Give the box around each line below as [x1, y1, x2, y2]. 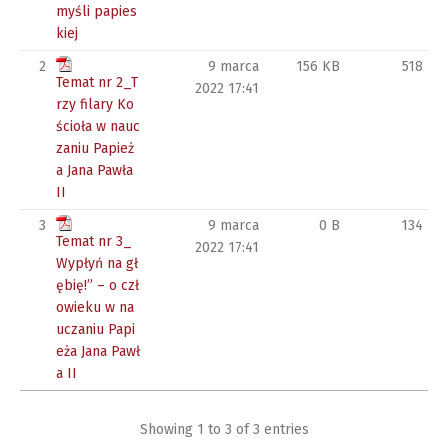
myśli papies [56, 3, 137, 21]
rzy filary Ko [56, 96, 134, 114]
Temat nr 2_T [56, 74, 138, 92]
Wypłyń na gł [56, 255, 138, 273]
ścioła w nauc [56, 118, 140, 136]
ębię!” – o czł [56, 277, 139, 295]
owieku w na [56, 299, 134, 317]
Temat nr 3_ [56, 233, 132, 251]
